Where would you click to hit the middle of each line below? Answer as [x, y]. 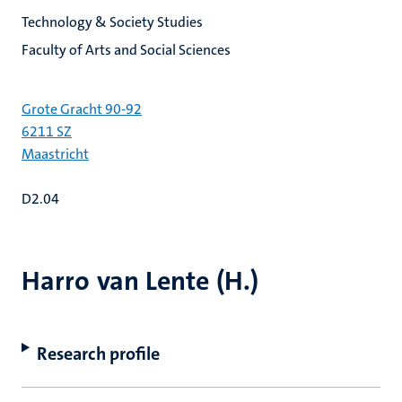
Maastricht [55, 154]
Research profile [98, 354]
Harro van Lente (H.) [140, 281]
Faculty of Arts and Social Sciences [126, 50]
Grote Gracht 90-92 [82, 109]
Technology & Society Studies [112, 22]
